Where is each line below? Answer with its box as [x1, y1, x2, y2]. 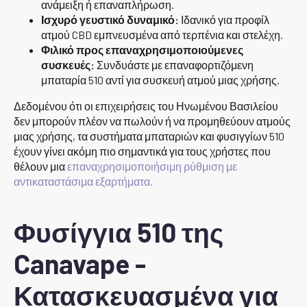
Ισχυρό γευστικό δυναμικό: [41, 12, 179, 26]
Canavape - [14, 247, 146, 280]
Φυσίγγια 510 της [14, 215, 223, 248]
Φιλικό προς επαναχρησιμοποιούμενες [41, 42, 243, 56]
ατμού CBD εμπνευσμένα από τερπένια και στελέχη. [41, 27, 283, 41]
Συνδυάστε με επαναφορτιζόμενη [95, 58, 254, 71]
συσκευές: [41, 58, 95, 71]
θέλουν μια [14, 159, 67, 173]
